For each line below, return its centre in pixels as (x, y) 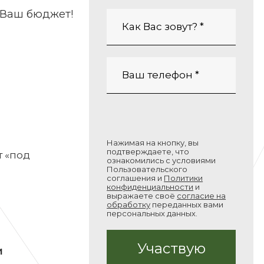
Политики (184, 178)
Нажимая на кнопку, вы (153, 143)
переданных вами (187, 204)
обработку (129, 204)
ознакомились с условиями (161, 160)
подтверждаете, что (148, 151)
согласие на (202, 196)
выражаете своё (142, 196)
